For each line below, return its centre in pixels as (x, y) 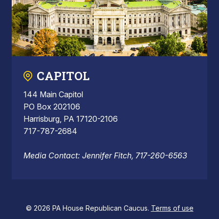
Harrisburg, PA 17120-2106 (71, 119)
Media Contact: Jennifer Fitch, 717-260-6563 (105, 156)
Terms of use (172, 208)
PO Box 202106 (52, 107)
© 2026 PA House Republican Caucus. (88, 208)
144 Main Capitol (53, 95)
